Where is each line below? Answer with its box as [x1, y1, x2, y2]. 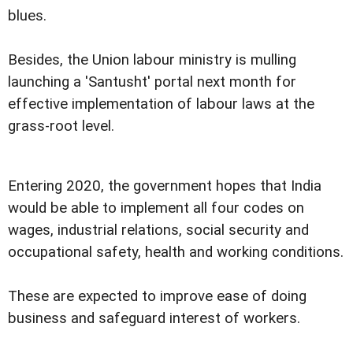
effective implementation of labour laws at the [8, 95, 314, 113]
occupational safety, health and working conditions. [8, 243, 344, 261]
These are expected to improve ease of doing [8, 287, 307, 305]
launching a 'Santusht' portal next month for [8, 72, 296, 91]
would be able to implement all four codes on [8, 199, 304, 217]
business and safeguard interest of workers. [8, 309, 300, 327]
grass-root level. [8, 117, 114, 135]
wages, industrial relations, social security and [8, 221, 309, 239]
